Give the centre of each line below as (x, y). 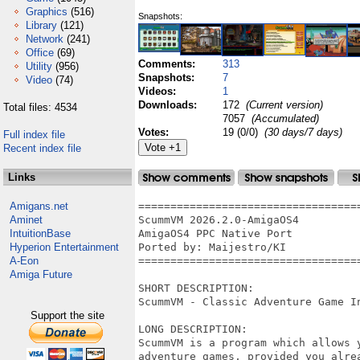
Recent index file (42, 148)
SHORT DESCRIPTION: (196, 288)
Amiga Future (41, 274)
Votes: (155, 132)
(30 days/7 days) (303, 132)
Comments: (168, 64)
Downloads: (169, 105)
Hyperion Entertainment (64, 247)
